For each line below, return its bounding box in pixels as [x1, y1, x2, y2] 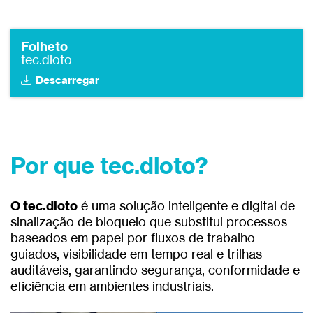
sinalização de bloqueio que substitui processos [10, 214, 287, 230]
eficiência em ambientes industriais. [10, 278, 214, 294]
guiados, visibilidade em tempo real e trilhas [10, 246, 262, 262]
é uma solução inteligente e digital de [78, 198, 295, 214]
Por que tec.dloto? [10, 151, 208, 180]
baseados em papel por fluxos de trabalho [10, 230, 255, 246]
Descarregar [36, 73, 99, 87]
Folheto [21, 38, 68, 55]
